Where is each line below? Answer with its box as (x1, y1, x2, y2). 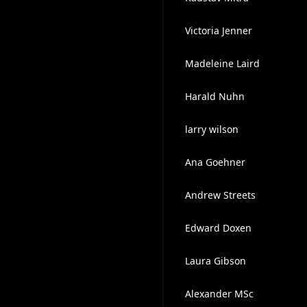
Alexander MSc (184, 287, 254, 300)
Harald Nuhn (184, 90, 245, 103)
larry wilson (184, 123, 238, 136)
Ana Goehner (184, 156, 245, 169)
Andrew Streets (184, 188, 256, 201)
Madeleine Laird (184, 57, 260, 70)
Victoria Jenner (184, 24, 252, 37)
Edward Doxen (184, 221, 251, 234)
